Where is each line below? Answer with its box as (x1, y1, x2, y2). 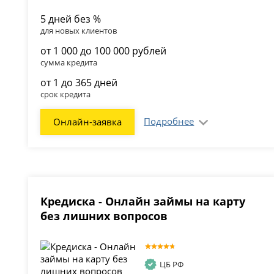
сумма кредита (40, 56, 98, 68)
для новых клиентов (40, 24, 117, 36)
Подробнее (144, 114, 194, 127)
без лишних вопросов (40, 208, 168, 223)
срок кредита (40, 88, 91, 100)
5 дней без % (40, 12, 102, 26)
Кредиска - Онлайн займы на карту (40, 193, 246, 209)
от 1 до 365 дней (40, 75, 118, 89)
